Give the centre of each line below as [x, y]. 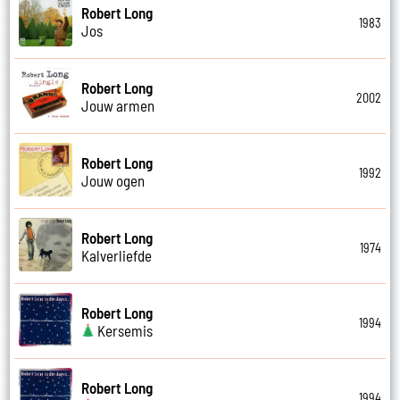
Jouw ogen [113, 180]
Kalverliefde [117, 255]
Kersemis [124, 330]
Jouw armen [118, 105]
